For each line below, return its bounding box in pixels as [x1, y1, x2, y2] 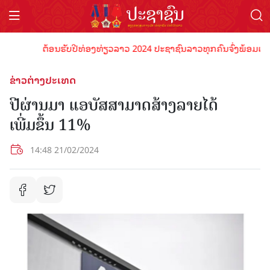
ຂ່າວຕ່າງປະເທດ [10, 72, 76, 87]
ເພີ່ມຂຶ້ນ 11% [10, 111, 90, 138]
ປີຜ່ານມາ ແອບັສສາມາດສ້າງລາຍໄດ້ [10, 92, 218, 118]
